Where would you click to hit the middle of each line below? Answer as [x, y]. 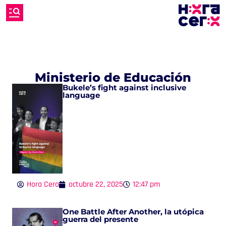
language [82, 95]
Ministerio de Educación [113, 77]
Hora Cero [43, 184]
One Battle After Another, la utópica [133, 211]
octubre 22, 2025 [96, 184]
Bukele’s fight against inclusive [124, 88]
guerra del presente [101, 219]
